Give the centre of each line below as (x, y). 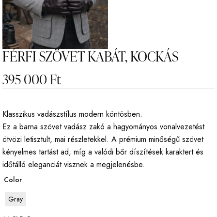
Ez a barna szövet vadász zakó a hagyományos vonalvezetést (103, 127)
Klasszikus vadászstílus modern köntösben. (72, 114)
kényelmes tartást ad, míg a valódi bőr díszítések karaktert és (103, 152)
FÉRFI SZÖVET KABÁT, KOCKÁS (90, 56)
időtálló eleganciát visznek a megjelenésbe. (74, 164)
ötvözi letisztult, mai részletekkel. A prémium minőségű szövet (103, 139)
